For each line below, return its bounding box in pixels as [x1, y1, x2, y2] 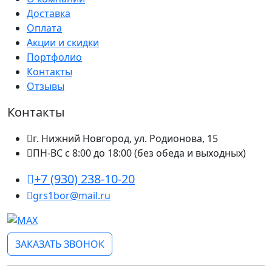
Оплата [27, 21, 62, 35]
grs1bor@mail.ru [33, 188, 110, 202]
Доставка [27, 6, 70, 20]
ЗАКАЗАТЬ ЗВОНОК [15, 237, 104, 251]
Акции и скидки [27, 35, 99, 49]
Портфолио [27, 50, 82, 64]
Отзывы [27, 79, 64, 93]
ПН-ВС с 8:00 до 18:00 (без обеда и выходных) [33, 146, 246, 160]
